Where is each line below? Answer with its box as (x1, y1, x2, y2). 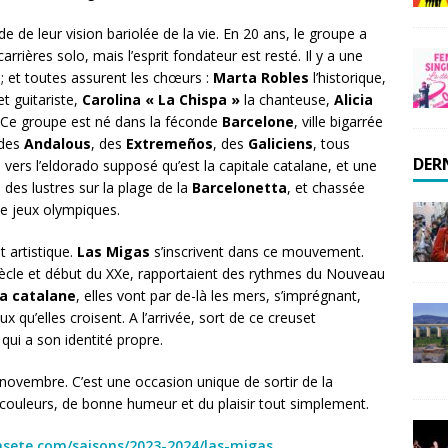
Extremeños (126, 134, 213, 153)
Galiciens (248, 134, 313, 153)
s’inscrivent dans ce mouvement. (150, 242, 364, 261)
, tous (313, 134, 350, 153)
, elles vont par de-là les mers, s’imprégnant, (76, 286, 361, 305)
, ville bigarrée (294, 112, 383, 131)
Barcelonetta (192, 178, 287, 197)
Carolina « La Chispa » (82, 90, 240, 109)
